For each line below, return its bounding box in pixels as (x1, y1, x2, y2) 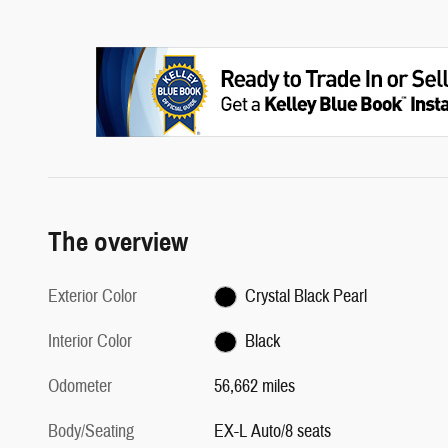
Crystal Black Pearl (244, 284, 367, 308)
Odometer (48, 374, 112, 398)
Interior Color (48, 329, 132, 353)
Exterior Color (48, 284, 137, 308)
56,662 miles (214, 374, 296, 398)
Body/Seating (48, 419, 134, 443)
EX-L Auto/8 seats (214, 419, 332, 443)
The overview (48, 224, 188, 259)
